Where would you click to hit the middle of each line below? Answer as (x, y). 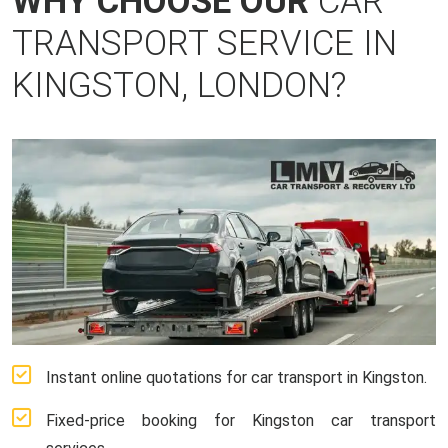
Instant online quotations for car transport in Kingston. (236, 377)
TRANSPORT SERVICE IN (204, 43)
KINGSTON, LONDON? (179, 85)
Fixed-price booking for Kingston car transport (241, 420)
